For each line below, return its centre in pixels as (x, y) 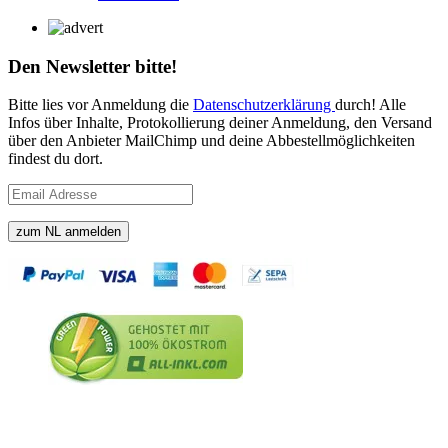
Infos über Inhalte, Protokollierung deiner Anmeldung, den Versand (220, 123)
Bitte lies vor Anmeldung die (100, 105)
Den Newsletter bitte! (92, 66)
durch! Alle (370, 105)
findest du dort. (55, 159)
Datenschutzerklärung (264, 105)
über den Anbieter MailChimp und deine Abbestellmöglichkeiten (211, 141)
